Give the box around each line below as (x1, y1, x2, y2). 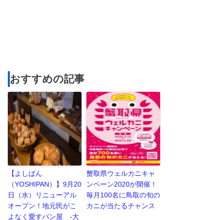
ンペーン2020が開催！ (86, 180, 158, 188)
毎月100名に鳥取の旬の (86, 191, 161, 199)
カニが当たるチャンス (86, 201, 156, 210)
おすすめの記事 (10, 73, 85, 85)
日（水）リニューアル (8, 191, 77, 199)
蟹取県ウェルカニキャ (86, 169, 156, 177)
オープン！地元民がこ (8, 201, 77, 210)
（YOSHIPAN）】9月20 (8, 180, 82, 188)
